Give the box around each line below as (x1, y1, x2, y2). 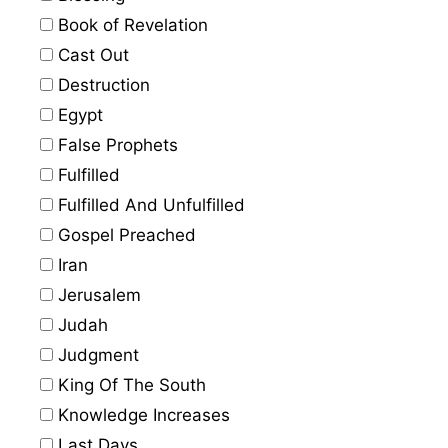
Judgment (53, 345, 139, 365)
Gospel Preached (53, 225, 196, 245)
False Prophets (53, 135, 178, 155)
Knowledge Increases (53, 405, 230, 425)
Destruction (53, 75, 150, 95)
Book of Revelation (53, 15, 208, 35)
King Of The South (53, 375, 206, 395)
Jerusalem (53, 285, 141, 305)
